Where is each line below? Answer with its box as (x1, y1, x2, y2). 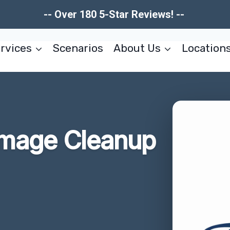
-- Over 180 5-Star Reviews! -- (43, 8, 187, 21)
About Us (113, 42, 161, 54)
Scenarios (53, 42, 104, 54)
